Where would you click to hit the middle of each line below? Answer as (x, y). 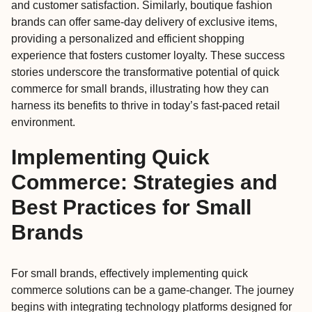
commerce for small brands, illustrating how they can (140, 89)
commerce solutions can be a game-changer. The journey (153, 290)
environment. (43, 123)
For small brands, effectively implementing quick (130, 274)
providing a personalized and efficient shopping (128, 39)
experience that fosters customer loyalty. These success (148, 56)
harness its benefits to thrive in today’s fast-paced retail (146, 106)
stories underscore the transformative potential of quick (145, 72)
